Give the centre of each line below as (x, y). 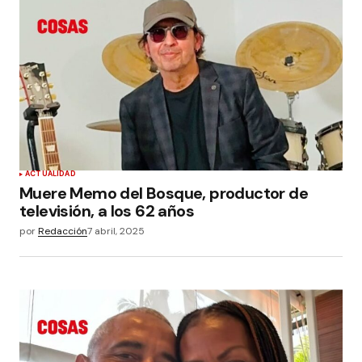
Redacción (63, 232)
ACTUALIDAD (51, 174)
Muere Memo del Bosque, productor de (164, 194)
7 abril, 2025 (116, 232)
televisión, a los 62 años (107, 211)
